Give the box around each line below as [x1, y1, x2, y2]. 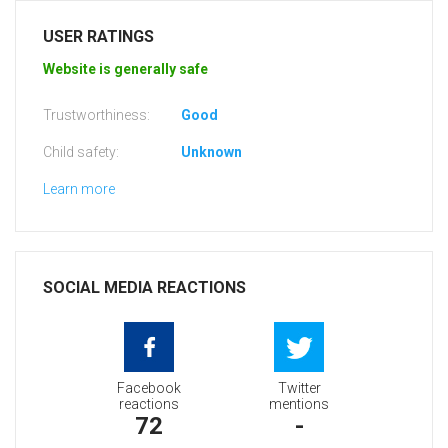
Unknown [181, 144, 242, 161]
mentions [269, 396, 329, 413]
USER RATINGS [43, 27, 154, 47]
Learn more [43, 181, 115, 198]
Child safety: [43, 144, 119, 161]
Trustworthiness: [43, 107, 150, 124]
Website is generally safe [43, 61, 208, 78]
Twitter [277, 380, 321, 397]
